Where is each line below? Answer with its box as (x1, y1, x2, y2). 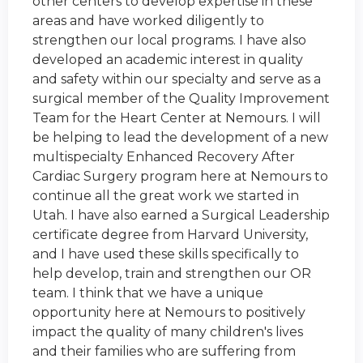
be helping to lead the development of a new (32, 130, 328, 146)
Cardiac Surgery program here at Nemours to (32, 169, 328, 185)
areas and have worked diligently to (32, 13, 264, 29)
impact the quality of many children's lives (32, 324, 303, 340)
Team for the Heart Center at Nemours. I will (32, 110, 321, 126)
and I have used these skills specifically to (32, 246, 299, 263)
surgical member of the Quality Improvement (32, 91, 330, 107)
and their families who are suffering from (32, 344, 296, 360)
